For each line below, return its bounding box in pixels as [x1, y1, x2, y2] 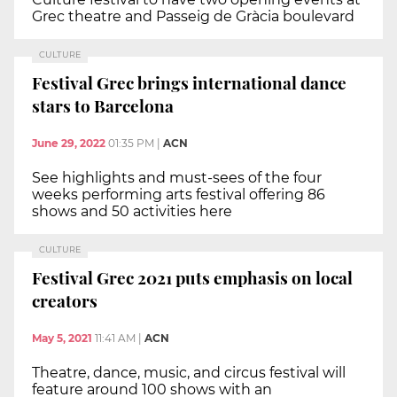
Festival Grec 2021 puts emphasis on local [32, 266, 353, 290]
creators [32, 289, 97, 313]
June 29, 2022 [32, 136, 105, 150]
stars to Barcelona [32, 94, 174, 118]
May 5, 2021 [32, 331, 92, 345]
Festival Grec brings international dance [32, 71, 346, 95]
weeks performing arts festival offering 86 [32, 185, 325, 203]
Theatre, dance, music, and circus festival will [32, 363, 346, 381]
